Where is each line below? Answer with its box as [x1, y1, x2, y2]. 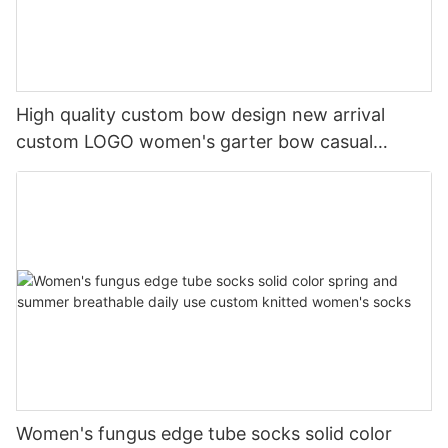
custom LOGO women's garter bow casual [16, 131, 373, 153]
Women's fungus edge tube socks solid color [16, 422, 392, 444]
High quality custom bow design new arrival [16, 104, 385, 126]
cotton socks [16, 158, 127, 180]
